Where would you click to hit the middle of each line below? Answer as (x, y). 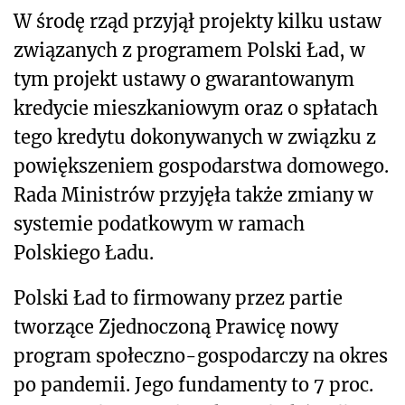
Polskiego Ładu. (84, 252)
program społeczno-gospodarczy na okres (201, 355)
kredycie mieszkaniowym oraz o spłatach (196, 108)
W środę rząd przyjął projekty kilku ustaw (198, 21)
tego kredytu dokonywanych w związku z (195, 137)
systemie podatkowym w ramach (159, 223)
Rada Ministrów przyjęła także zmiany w (193, 194)
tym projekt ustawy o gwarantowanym (184, 79)
